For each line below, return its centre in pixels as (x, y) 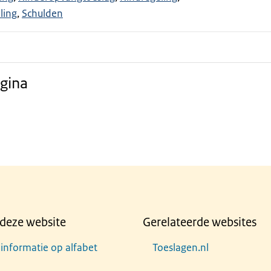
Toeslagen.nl (181, 247)
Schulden (42, 13)
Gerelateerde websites (200, 222)
